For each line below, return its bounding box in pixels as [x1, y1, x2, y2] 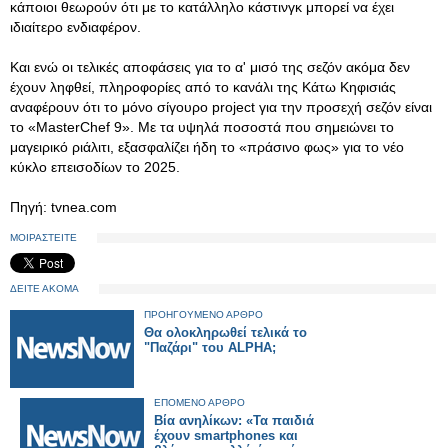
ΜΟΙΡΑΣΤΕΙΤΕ [10, 232, 77, 243]
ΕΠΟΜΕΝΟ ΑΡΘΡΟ [154, 397, 245, 408]
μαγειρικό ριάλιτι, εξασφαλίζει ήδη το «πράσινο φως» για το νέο [10, 139, 404, 155]
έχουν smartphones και [154, 428, 298, 443]
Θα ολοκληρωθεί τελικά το [144, 325, 307, 340]
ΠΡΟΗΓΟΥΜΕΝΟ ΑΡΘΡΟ [144, 309, 263, 320]
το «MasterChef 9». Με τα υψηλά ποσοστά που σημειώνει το [10, 119, 394, 135]
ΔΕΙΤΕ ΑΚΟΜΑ [10, 283, 79, 294]
